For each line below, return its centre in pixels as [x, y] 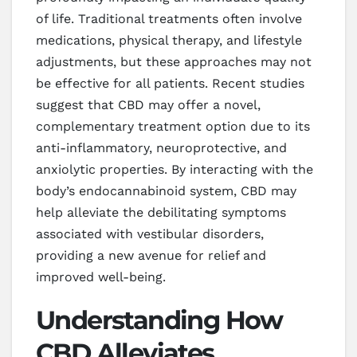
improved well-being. [101, 277]
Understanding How [159, 320]
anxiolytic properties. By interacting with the [175, 170]
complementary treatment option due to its [173, 127]
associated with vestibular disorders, [150, 234]
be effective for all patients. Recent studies [170, 84]
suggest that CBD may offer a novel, [148, 105]
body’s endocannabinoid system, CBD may [166, 191]
